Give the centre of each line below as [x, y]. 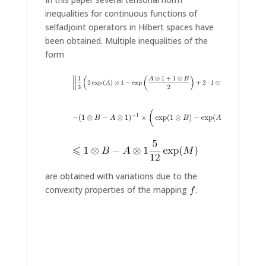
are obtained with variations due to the [121, 176]
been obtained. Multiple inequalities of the [126, 40]
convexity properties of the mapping [117, 189]
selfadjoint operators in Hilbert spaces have [129, 27]
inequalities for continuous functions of [121, 13]
